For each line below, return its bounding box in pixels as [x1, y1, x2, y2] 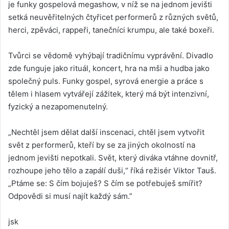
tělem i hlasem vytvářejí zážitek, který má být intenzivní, [8, 88, 209, 99]
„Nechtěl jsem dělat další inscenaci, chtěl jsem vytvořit [8, 127, 204, 137]
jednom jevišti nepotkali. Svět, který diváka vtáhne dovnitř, [8, 152, 218, 163]
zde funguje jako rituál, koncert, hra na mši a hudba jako [8, 63, 210, 73]
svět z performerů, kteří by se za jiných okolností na [8, 140, 195, 150]
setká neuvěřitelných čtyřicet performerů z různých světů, [8, 12, 218, 22]
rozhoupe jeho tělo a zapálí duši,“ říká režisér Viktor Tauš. [8, 165, 216, 175]
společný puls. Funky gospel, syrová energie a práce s [8, 76, 203, 86]
